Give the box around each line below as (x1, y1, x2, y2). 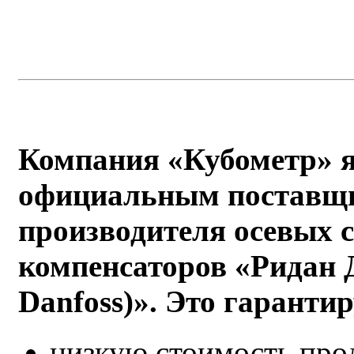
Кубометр (183, 141, 317, 176)
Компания (18, 141, 168, 176)
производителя (18, 213, 234, 247)
